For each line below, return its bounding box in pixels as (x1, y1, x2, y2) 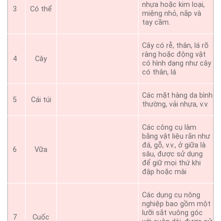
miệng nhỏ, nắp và (142, 9, 202, 18)
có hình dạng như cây (142, 59, 212, 68)
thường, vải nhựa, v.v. (142, 100, 209, 109)
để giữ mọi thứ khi (142, 158, 201, 167)
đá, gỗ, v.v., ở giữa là (142, 141, 206, 149)
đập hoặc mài (142, 167, 187, 176)
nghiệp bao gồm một (142, 199, 211, 208)
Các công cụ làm (142, 123, 197, 132)
